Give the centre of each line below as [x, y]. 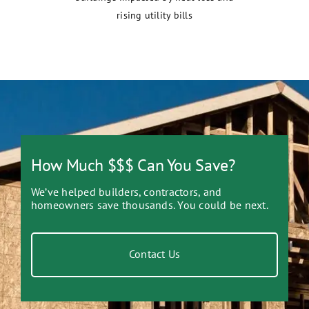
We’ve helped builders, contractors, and [126, 191]
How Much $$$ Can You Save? [133, 165]
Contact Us [154, 253]
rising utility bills [154, 15]
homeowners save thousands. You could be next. [149, 205]
